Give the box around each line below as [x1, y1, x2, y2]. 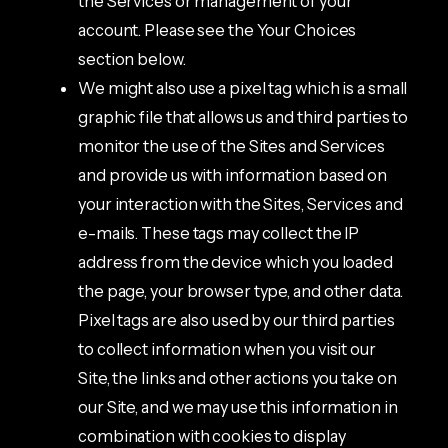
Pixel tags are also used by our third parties [78, 309, 395, 330]
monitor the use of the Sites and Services [78, 135, 385, 156]
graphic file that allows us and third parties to [78, 106, 409, 127]
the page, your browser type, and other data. [78, 280, 403, 301]
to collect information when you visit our [78, 338, 376, 359]
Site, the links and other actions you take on [78, 367, 397, 388]
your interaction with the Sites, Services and [78, 193, 403, 214]
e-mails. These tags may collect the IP [78, 222, 360, 243]
